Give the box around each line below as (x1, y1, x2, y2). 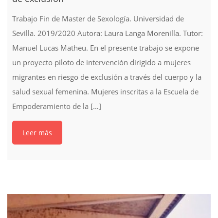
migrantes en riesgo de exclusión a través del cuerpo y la (12, 72, 201, 82)
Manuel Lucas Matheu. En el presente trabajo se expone (12, 43, 199, 53)
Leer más (22, 128, 52, 137)
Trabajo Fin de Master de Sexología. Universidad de (12, 14, 184, 23)
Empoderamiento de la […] (12, 101, 101, 111)
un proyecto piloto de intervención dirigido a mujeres (12, 57, 191, 67)
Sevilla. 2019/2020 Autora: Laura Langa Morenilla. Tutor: (12, 28, 203, 38)
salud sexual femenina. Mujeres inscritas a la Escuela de (12, 87, 199, 96)
